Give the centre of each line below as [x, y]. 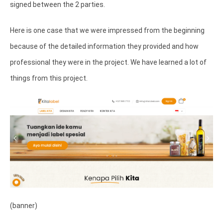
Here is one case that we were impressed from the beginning [107, 30]
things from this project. [50, 78]
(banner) [24, 206]
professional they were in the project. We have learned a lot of [108, 62]
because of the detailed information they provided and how [104, 46]
